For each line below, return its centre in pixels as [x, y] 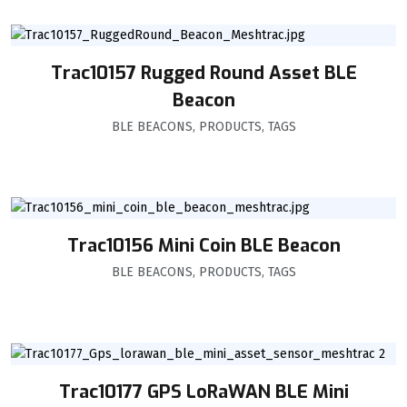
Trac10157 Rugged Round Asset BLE [203, 74]
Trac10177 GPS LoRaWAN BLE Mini [203, 392]
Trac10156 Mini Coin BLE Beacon [203, 246]
